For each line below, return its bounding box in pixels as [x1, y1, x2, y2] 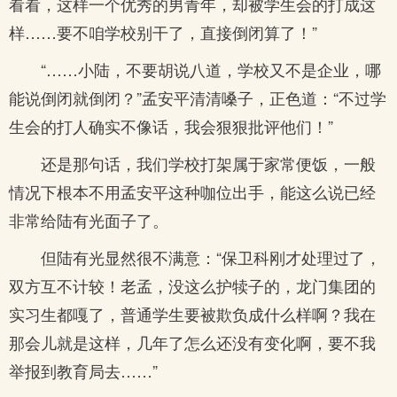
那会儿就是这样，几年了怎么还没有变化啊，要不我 [9, 331, 376, 354]
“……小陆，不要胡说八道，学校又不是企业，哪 [41, 58, 381, 81]
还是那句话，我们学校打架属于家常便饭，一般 [41, 152, 376, 175]
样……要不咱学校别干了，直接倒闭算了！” [9, 20, 317, 43]
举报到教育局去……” [9, 359, 158, 382]
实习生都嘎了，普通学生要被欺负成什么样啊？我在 [9, 302, 376, 325]
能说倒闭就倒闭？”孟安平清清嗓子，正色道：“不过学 [9, 86, 386, 109]
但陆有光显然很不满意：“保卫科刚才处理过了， [41, 245, 381, 269]
